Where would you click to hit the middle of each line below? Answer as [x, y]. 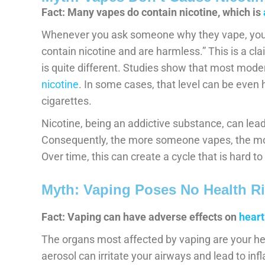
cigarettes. [67, 101]
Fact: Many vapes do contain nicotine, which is [152, 12]
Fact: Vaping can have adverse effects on [140, 216]
